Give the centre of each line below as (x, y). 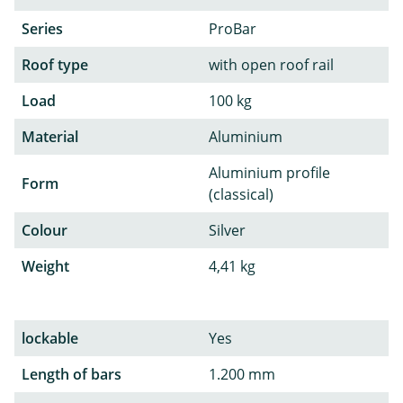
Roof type (55, 64)
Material (50, 136)
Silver (227, 230)
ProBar (233, 28)
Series (42, 28)
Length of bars (72, 374)
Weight (45, 266)
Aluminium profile (269, 172)
